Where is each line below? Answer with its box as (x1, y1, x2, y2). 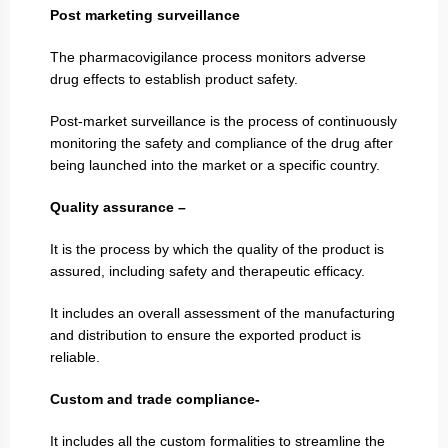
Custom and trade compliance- (50, 390, 264, 407)
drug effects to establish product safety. (50, 70, 298, 87)
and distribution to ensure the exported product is (50, 326, 361, 343)
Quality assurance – (50, 198, 190, 215)
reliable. (50, 348, 100, 365)
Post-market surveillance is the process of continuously (50, 112, 397, 129)
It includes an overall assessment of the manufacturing (50, 304, 395, 321)
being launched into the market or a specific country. (50, 156, 380, 173)
